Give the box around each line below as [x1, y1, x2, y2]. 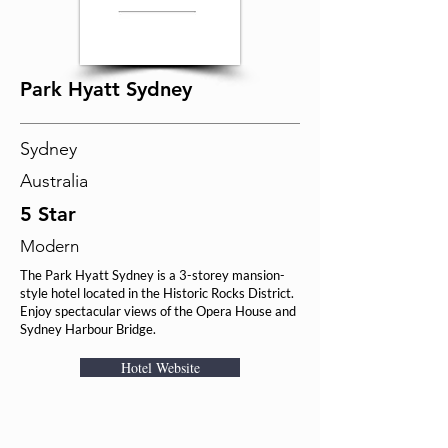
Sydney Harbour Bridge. [20, 321, 156, 337]
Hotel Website [120, 358, 200, 377]
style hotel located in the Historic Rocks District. [20, 285, 294, 301]
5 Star [20, 202, 76, 226]
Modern [20, 236, 79, 256]
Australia [20, 170, 88, 192]
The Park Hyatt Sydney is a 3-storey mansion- [20, 267, 285, 283]
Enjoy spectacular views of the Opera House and [20, 303, 296, 319]
